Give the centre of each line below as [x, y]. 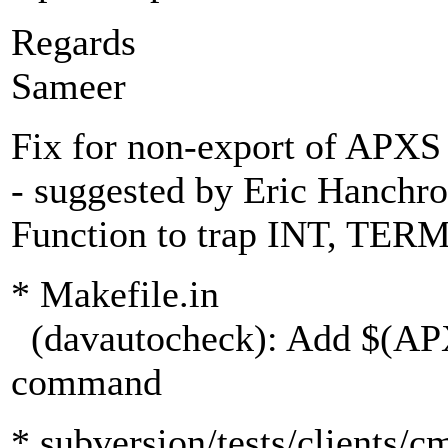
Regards [73, 42]
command [86, 382]
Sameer [68, 86]
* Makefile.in [115, 294]
